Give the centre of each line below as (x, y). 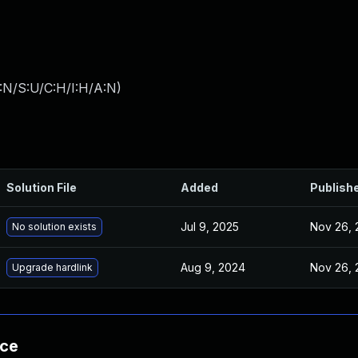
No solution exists (54, 227)
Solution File (42, 187)
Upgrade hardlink (52, 267)
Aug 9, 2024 (213, 267)
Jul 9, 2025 (210, 227)
